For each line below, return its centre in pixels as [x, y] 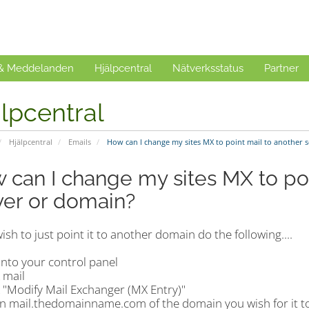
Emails [79, 142]
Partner [281, 68]
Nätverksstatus [208, 68]
